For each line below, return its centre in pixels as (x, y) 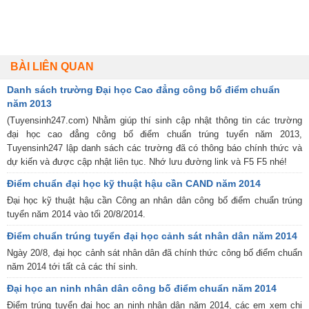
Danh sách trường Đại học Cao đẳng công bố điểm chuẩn (143, 89)
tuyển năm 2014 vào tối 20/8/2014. (76, 214)
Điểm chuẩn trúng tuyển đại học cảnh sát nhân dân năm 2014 (152, 236)
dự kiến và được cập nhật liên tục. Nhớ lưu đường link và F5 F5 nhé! (147, 161)
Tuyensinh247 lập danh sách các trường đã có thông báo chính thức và (154, 148)
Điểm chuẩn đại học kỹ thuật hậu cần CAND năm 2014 (134, 183)
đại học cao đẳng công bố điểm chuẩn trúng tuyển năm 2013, (154, 134)
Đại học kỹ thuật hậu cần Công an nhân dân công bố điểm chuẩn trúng (154, 200)
